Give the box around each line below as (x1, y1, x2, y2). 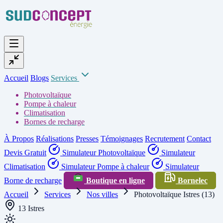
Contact (187, 134, 211, 143)
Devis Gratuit (4, 148, 46, 157)
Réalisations (36, 134, 74, 143)
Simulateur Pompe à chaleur (59, 162, 149, 171)
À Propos (4, 134, 34, 143)
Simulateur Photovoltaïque (60, 148, 145, 157)
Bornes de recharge (24, 117, 85, 126)
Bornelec (176, 176, 208, 185)
